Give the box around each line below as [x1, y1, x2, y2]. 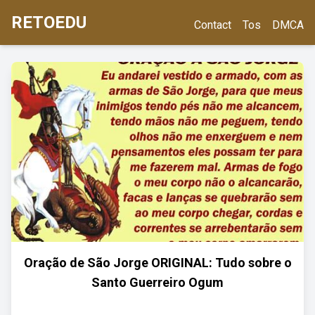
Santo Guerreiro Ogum [91, 275, 224, 290]
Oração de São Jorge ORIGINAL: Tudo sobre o [23, 255, 292, 270]
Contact [194, 18, 231, 32]
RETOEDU [11, 13, 86, 32]
